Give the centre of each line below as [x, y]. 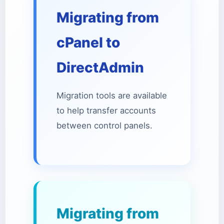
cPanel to [88, 42]
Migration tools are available [112, 95]
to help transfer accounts [106, 110]
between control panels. [104, 125]
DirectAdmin [100, 67]
